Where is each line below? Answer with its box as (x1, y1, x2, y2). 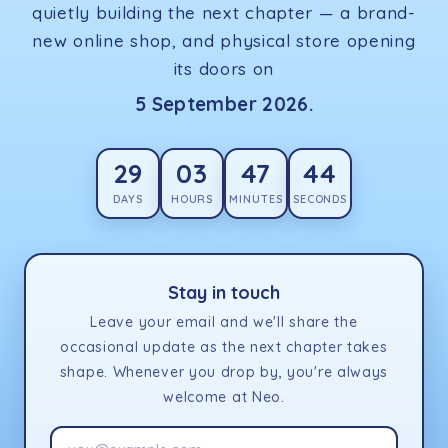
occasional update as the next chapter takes (60, 338, 388, 357)
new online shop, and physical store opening (32, 30, 416, 52)
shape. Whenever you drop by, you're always (59, 363, 389, 382)
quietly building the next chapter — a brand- (32, 2, 416, 24)
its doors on (173, 58, 275, 80)
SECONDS (292, 192, 348, 207)
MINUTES (229, 192, 283, 207)
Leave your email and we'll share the (90, 313, 358, 332)
